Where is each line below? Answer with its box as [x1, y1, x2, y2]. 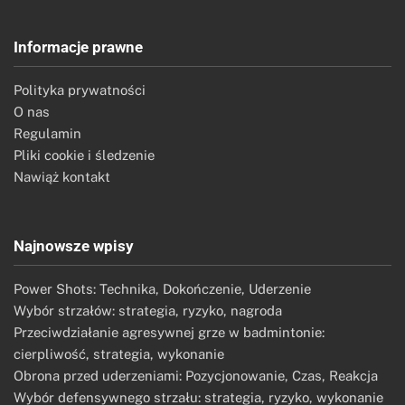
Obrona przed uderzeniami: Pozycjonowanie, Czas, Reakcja [14, 367, 378, 383]
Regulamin [14, 125, 81, 141]
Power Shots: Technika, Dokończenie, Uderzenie [14, 280, 311, 297]
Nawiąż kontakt [14, 168, 110, 184]
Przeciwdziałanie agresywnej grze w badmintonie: [14, 324, 325, 340]
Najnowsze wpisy [14, 236, 134, 255]
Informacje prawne [14, 37, 143, 56]
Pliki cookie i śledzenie [14, 146, 155, 163]
